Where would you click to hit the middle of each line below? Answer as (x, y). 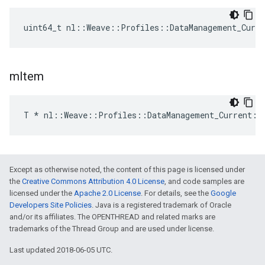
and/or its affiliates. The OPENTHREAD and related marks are (112, 217)
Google (223, 193)
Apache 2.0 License (107, 193)
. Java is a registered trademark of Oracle (161, 205)
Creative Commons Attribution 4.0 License (93, 181)
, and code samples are (204, 181)
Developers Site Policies (51, 205)
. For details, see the (176, 193)
